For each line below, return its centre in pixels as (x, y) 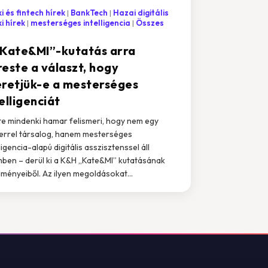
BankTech (89, 12)
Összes (150, 22)
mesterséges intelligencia (80, 22)
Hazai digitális (141, 12)
